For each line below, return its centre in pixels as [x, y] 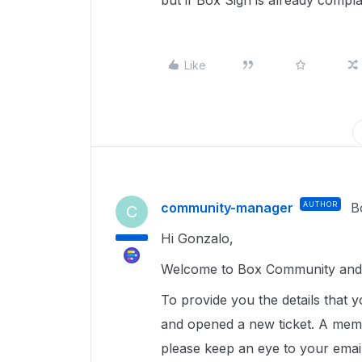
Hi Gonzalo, [199, 238]
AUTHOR [320, 204]
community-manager [227, 208]
